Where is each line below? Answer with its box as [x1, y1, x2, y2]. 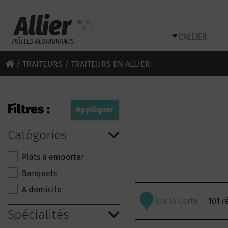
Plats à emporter [22, 152, 84, 162]
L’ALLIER [179, 31, 207, 42]
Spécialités [8, 207, 69, 222]
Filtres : [8, 102, 50, 117]
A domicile [22, 185, 62, 194]
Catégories [8, 128, 67, 143]
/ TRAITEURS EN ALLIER [63, 59, 150, 69]
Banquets [22, 168, 57, 178]
